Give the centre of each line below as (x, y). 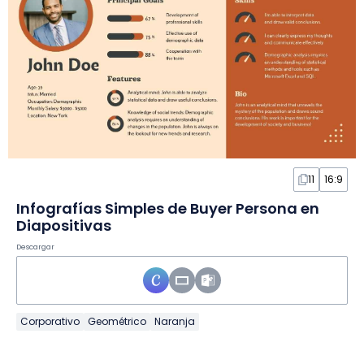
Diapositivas (64, 226)
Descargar (35, 247)
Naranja (175, 322)
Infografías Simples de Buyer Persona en (168, 209)
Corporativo (50, 322)
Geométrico (117, 322)
